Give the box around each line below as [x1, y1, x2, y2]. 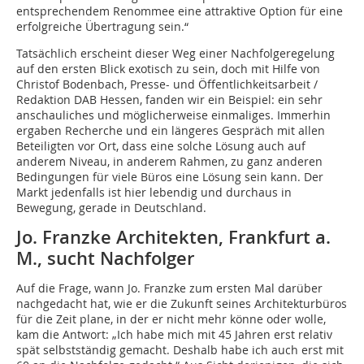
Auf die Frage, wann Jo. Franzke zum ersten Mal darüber [16, 280, 323, 297]
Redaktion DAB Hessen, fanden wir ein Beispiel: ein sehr [16, 92, 323, 108]
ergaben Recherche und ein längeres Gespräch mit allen [16, 123, 325, 139]
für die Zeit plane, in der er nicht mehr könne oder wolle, [16, 311, 326, 327]
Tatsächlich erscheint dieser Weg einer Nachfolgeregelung [16, 45, 335, 62]
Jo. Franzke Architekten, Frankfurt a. [16, 225, 331, 250]
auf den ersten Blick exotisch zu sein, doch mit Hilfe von [16, 61, 320, 77]
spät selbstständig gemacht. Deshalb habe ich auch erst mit [16, 342, 344, 358]
